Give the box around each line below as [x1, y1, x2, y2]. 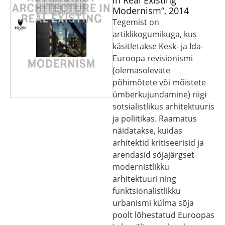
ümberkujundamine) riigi [113, 89, 206, 100]
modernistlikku [113, 161, 169, 172]
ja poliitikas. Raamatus [113, 113, 197, 124]
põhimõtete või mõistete [113, 77, 206, 88]
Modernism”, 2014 [113, 5, 189, 17]
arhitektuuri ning [113, 173, 176, 184]
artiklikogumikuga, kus [113, 29, 197, 40]
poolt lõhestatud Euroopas [113, 209, 214, 220]
